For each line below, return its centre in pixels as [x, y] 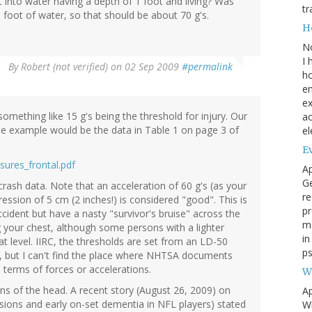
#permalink [207, 67]
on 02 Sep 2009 [145, 67]
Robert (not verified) [64, 67]
